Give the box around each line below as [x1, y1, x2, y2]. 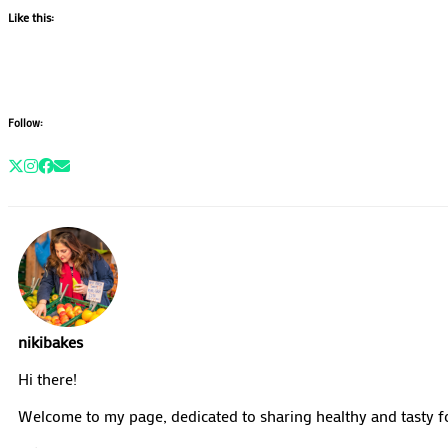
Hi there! [18, 368, 77, 390]
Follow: [8, 116, 43, 131]
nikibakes [18, 331, 83, 353]
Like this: [8, 9, 54, 26]
